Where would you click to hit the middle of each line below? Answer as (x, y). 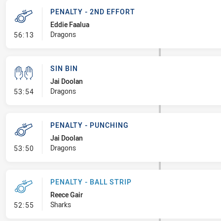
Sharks (60, 204)
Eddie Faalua (70, 24)
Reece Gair (66, 195)
